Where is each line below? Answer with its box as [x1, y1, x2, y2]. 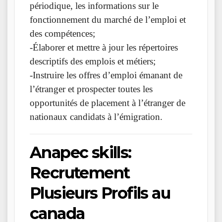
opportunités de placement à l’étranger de [30, 98, 185, 109]
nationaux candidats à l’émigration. [30, 111, 163, 122]
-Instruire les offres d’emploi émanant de [30, 70, 182, 81]
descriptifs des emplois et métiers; [30, 56, 156, 67]
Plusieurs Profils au [30, 183, 170, 203]
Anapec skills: [30, 143, 131, 163]
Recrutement [30, 163, 130, 183]
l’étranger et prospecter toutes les [30, 84, 153, 95]
